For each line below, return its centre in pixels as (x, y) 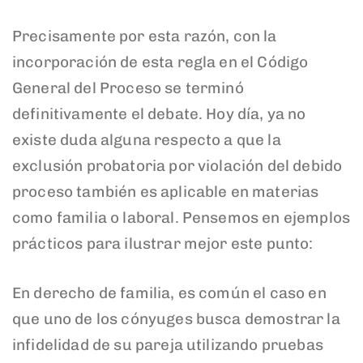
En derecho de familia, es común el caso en (169, 293)
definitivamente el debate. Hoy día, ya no (159, 114)
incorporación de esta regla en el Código (160, 62)
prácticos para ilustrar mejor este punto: (163, 244)
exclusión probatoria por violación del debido (177, 166)
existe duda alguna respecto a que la (147, 140)
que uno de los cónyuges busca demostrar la (176, 318)
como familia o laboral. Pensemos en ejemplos (181, 218)
